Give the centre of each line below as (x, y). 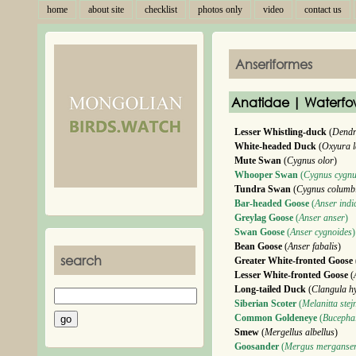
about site (106, 10)
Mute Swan (258, 161)
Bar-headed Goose (272, 203)
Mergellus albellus (300, 332)
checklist (161, 10)
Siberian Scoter (265, 304)
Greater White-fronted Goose (294, 261)
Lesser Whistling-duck (281, 132)
